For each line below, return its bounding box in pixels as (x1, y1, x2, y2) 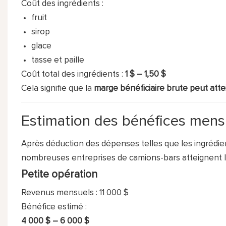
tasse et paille (31, 55, 85, 65)
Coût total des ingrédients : (21, 70, 125, 79)
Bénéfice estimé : (21, 202, 87, 211)
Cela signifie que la (21, 84, 94, 93)
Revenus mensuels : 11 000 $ (21, 188, 129, 197)
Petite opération (21, 168, 97, 180)
